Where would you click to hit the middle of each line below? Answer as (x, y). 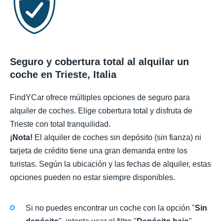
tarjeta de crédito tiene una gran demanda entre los (99, 150)
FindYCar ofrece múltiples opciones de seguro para (100, 97)
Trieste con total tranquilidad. (60, 124)
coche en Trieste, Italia (63, 74)
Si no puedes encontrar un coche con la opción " (110, 208)
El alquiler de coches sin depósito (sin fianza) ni (117, 137)
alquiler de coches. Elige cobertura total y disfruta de (101, 110)
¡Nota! (21, 137)
